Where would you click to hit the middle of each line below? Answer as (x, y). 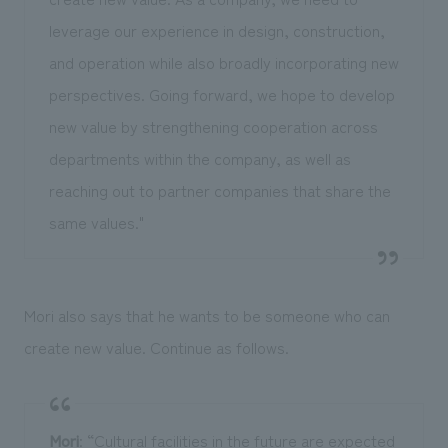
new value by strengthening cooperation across (213, 125)
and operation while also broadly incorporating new (223, 61)
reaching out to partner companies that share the (219, 189)
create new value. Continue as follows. (156, 346)
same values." (96, 221)
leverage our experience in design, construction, (216, 29)
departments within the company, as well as (199, 157)
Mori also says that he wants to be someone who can (206, 314)
